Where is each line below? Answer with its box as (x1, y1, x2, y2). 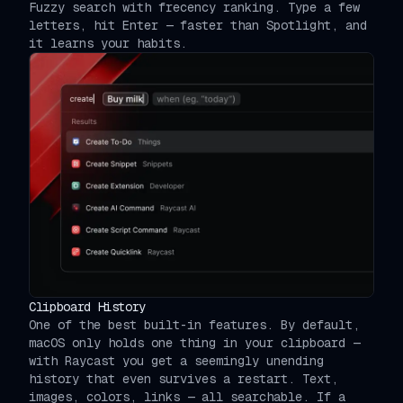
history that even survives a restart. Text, (29, 370, 338, 387)
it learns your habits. (29, 35, 187, 51)
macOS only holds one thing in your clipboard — (29, 334, 360, 351)
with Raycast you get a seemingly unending (29, 352, 324, 369)
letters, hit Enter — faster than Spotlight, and (29, 17, 367, 33)
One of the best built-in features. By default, (29, 316, 360, 333)
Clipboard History (29, 298, 147, 315)
